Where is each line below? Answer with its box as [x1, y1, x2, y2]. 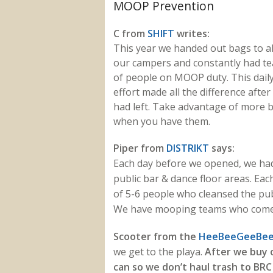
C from [113, 26, 147, 40]
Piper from [113, 141, 166, 155]
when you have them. [113, 114, 210, 128]
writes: [174, 26, 210, 40]
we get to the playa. [113, 244, 205, 258]
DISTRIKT [166, 141, 209, 155]
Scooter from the [113, 229, 199, 243]
